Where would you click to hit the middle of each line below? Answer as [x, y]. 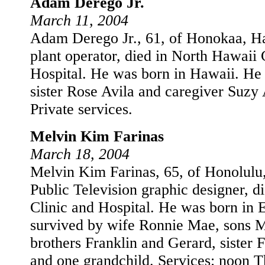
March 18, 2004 [80, 154]
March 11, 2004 [79, 20]
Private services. [81, 109]
